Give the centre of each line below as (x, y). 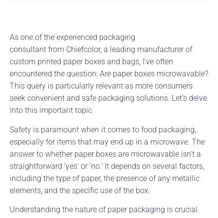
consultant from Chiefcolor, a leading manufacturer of (101, 50)
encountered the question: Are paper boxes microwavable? (109, 74)
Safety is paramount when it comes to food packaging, (103, 129)
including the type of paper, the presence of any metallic (105, 178)
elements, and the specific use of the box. (81, 190)
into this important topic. (52, 110)
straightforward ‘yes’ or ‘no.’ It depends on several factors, (107, 166)
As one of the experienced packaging (73, 37)
